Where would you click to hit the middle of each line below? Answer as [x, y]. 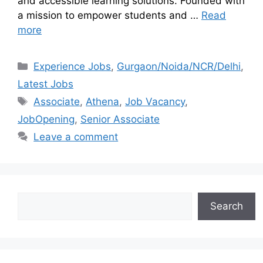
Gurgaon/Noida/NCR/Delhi [179, 67]
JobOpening [46, 119]
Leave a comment [76, 137]
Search [227, 206]
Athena [103, 102]
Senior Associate [120, 119]
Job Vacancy [155, 102]
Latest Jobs [45, 84]
